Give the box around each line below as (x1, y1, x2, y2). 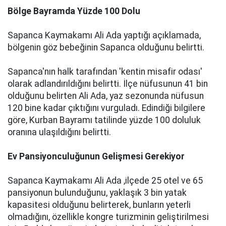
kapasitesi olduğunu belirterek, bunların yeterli (8, 200, 191, 210)
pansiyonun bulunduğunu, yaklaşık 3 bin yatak (8, 188, 187, 198)
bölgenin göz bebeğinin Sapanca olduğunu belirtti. (8, 42, 204, 52)
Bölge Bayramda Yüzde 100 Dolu (8, 6, 140, 16)
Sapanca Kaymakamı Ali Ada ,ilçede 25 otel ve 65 (8, 176, 203, 186)
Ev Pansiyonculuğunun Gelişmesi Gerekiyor (8, 151, 185, 161)
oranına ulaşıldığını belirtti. (8, 127, 111, 137)
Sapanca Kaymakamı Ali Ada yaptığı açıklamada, (8, 30, 201, 40)
